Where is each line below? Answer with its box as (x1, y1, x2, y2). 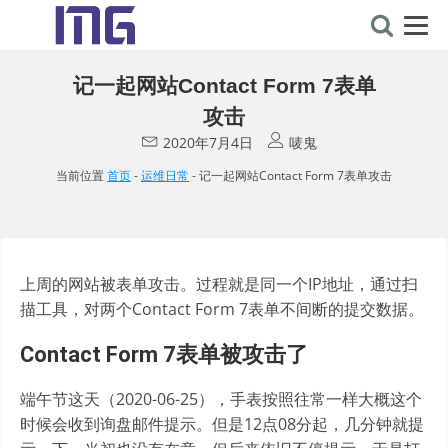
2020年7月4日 (162, 133, 253, 152)
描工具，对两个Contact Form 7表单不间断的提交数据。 (20, 298, 424, 320)
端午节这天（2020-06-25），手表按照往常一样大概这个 (20, 388, 422, 410)
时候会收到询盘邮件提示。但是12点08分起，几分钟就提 (20, 413, 424, 435)
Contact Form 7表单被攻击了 (20, 342, 308, 367)
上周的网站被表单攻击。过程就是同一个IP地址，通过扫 (20, 273, 418, 295)
